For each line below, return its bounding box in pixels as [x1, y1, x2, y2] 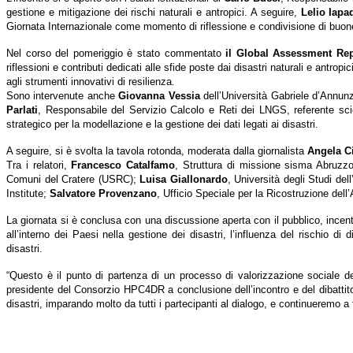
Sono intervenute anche [6, 90, 115, 102]
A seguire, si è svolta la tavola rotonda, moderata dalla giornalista [6, 145, 307, 158]
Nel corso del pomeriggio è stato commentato [6, 47, 226, 60]
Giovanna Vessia [114, 90, 200, 102]
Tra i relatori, [6, 159, 72, 172]
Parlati [6, 104, 38, 117]
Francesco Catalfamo [71, 159, 176, 172]
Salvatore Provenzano [50, 188, 157, 200]
